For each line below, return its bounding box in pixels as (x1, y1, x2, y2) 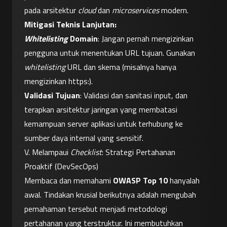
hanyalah (168, 174, 200, 187)
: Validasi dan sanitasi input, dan (80, 89, 187, 102)
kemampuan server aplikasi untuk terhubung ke (24, 118, 183, 130)
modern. (159, 4, 188, 17)
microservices (112, 4, 159, 17)
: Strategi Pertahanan (102, 146, 175, 159)
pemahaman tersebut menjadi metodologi (24, 203, 167, 215)
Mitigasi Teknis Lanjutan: (24, 18, 117, 31)
